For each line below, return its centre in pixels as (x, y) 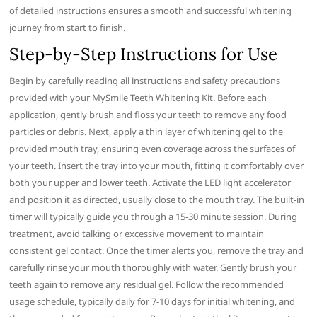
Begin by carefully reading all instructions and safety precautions (145, 81)
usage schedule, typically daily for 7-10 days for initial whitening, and (152, 302)
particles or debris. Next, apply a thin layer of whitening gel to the (146, 132)
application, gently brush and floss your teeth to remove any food (148, 115)
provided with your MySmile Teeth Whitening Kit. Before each (138, 98)
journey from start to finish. (68, 28)
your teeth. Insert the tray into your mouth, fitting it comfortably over (157, 166)
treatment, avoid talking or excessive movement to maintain (137, 234)
